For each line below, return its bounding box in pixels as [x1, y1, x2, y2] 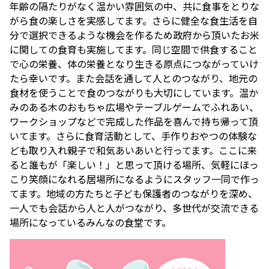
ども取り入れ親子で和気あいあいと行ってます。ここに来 [10, 143, 257, 158]
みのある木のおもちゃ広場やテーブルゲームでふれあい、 [10, 100, 259, 115]
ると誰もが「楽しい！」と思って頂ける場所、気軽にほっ [10, 157, 259, 172]
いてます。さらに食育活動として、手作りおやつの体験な [10, 128, 257, 144]
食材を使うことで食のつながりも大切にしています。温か [10, 85, 258, 100]
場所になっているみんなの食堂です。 [10, 215, 171, 230]
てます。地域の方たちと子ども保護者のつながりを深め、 [10, 186, 258, 201]
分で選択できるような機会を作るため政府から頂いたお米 [10, 28, 259, 43]
